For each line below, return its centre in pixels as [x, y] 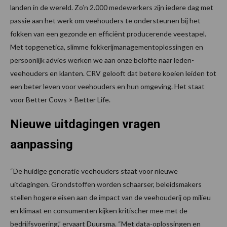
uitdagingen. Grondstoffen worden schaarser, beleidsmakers [106, 184]
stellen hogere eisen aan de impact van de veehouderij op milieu [110, 197]
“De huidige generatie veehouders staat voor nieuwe [94, 171]
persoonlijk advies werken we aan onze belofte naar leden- [102, 60]
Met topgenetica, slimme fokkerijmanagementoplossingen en [107, 47]
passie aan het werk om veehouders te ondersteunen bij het [105, 20]
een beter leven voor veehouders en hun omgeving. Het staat [107, 86]
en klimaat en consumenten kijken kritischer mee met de [99, 210]
